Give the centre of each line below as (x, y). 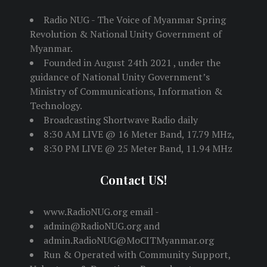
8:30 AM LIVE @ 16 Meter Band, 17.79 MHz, (139, 134)
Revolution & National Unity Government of (126, 34)
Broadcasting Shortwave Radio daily (121, 120)
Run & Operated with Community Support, (137, 255)
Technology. (56, 106)
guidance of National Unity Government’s (120, 77)
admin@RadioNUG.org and (102, 226)
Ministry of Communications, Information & (126, 91)
